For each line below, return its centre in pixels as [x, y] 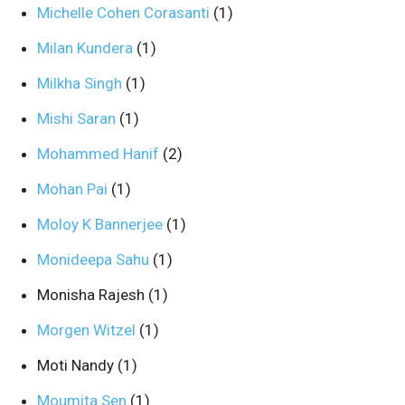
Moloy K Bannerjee [102, 224]
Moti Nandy [77, 365]
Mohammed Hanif [100, 154]
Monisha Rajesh [93, 295]
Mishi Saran [78, 118]
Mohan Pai [74, 189]
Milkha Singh [81, 83]
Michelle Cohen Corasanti [125, 13]
